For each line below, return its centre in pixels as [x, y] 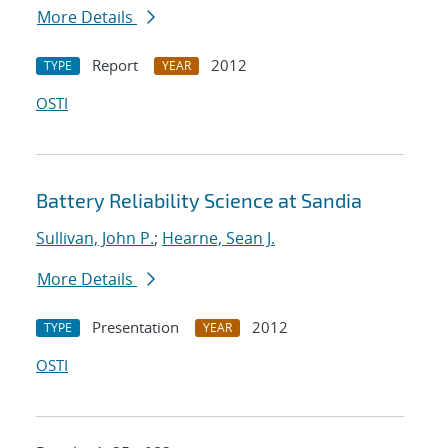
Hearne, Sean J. [218, 238]
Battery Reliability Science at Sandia [199, 200]
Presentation [135, 327]
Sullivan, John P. [95, 238]
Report [115, 65]
